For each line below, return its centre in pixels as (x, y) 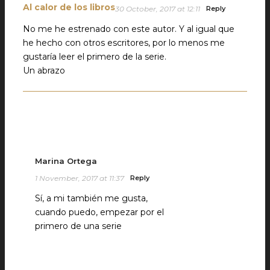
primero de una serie (78, 226)
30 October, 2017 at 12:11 (158, 9)
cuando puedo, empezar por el (99, 212)
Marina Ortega (66, 161)
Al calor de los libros (69, 8)
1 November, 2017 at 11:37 (80, 178)
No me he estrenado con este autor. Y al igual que (129, 29)
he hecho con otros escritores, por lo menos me (124, 43)
